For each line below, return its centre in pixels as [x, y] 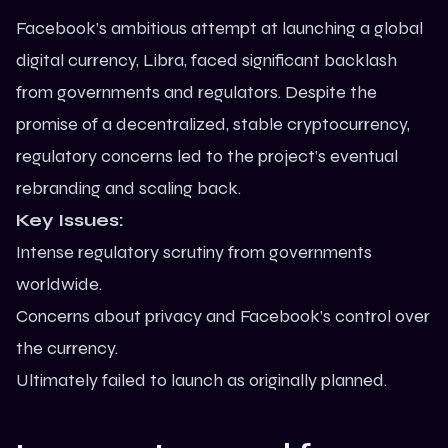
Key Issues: [70, 220]
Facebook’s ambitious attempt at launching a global [219, 28]
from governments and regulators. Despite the [196, 92]
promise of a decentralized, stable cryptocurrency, [213, 124]
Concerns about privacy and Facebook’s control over [223, 316]
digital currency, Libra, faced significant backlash [206, 60]
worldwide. [59, 284]
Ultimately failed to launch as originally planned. [201, 380]
